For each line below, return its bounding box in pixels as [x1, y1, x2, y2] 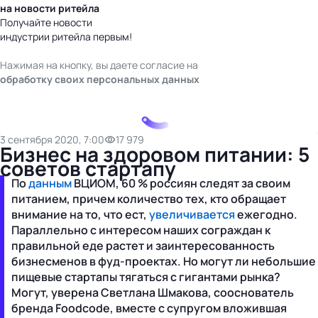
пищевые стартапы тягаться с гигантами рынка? [11, 268, 280, 285]
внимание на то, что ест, [11, 206, 149, 222]
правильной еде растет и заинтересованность [11, 237, 275, 253]
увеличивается [149, 206, 235, 222]
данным [28, 175, 72, 191]
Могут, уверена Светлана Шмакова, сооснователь [11, 284, 294, 300]
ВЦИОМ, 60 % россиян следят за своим [72, 175, 290, 191]
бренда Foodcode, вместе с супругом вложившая [11, 300, 287, 316]
